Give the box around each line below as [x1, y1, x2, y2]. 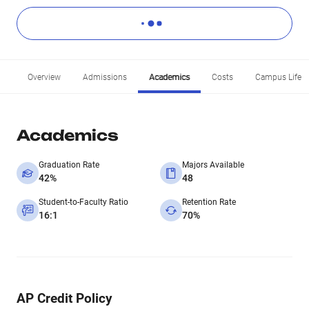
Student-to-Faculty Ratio [39, 197, 128, 207]
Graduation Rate [39, 160, 99, 170]
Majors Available [182, 160, 244, 170]
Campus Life [255, 72, 301, 82]
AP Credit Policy [17, 290, 112, 306]
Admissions [83, 72, 127, 82]
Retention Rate [182, 197, 236, 207]
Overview [28, 72, 61, 82]
